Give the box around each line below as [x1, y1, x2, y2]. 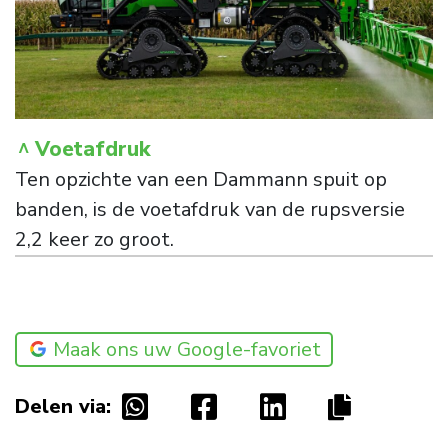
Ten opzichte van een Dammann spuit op [15, 165, 387, 193]
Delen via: [15, 392, 111, 420]
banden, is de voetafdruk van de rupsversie [15, 195, 405, 223]
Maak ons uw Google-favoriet [53, 335, 321, 363]
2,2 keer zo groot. [15, 225, 174, 253]
